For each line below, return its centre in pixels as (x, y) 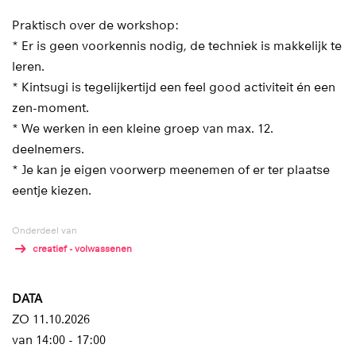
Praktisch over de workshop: (95, 25)
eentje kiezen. (52, 190)
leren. (28, 66)
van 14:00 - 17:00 (59, 341)
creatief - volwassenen (82, 249)
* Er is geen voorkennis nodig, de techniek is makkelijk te (177, 46)
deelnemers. (48, 149)
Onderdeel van (44, 230)
